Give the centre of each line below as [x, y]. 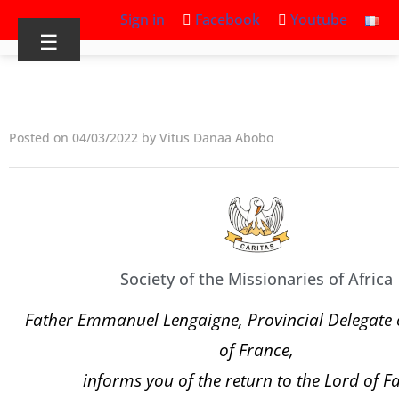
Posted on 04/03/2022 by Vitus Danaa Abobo [141, 138]
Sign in [142, 20]
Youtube [317, 20]
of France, [256, 349]
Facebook [226, 20]
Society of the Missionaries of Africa [256, 278]
